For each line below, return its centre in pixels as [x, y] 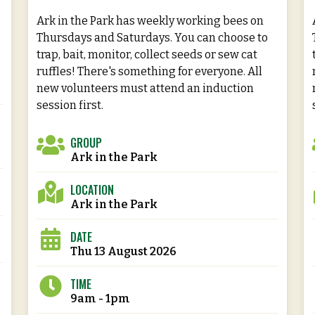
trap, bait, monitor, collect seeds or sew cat [147, 54]
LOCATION [92, 189]
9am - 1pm [100, 298]
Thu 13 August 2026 [123, 251]
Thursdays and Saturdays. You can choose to [152, 37]
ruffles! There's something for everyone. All [149, 71]
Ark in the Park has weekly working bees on [150, 20]
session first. [70, 105]
